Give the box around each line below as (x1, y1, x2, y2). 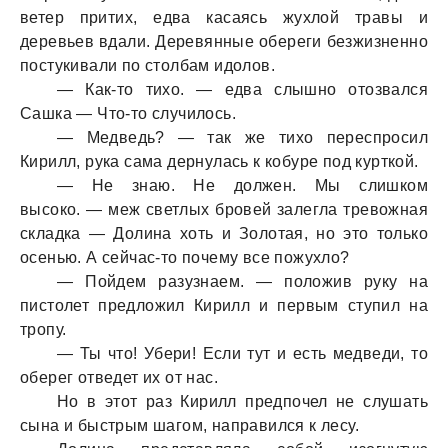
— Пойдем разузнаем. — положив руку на (57, 273, 428, 290)
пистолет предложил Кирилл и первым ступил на (20, 297, 428, 314)
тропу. (20, 321, 67, 338)
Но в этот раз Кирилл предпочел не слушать (57, 393, 428, 410)
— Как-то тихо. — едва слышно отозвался (57, 81, 428, 98)
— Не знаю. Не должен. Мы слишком (57, 177, 428, 194)
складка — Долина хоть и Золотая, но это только (20, 225, 428, 242)
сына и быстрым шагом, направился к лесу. (20, 417, 359, 434)
